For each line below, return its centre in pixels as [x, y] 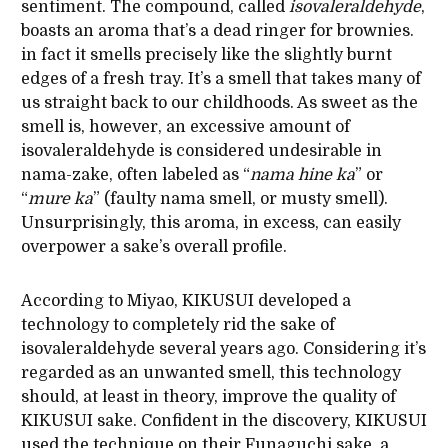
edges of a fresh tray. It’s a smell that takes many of [220, 79]
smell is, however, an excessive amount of [185, 127]
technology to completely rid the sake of [177, 325]
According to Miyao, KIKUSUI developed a [185, 301]
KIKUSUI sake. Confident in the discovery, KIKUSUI [223, 421]
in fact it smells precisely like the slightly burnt [206, 55]
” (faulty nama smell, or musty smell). [240, 199]
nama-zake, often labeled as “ [135, 175]
